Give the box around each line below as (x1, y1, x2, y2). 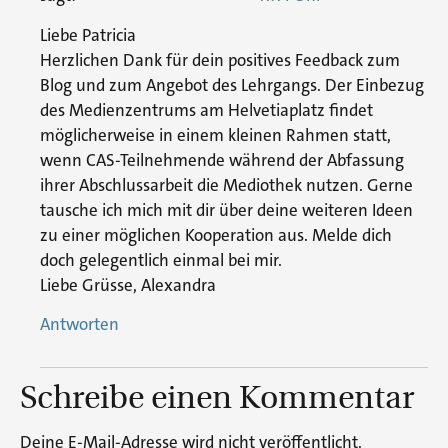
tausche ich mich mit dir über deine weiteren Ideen (40, 198, 413, 221)
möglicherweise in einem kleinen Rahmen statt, (40, 123, 391, 146)
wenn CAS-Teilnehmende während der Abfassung (40, 148, 404, 171)
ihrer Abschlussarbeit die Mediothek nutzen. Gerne (40, 173, 413, 196)
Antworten (40, 312, 119, 335)
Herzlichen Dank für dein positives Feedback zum (40, 48, 400, 71)
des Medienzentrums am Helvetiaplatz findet (40, 98, 373, 121)
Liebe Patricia (40, 23, 136, 46)
